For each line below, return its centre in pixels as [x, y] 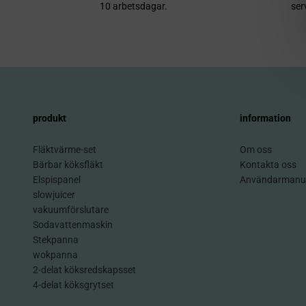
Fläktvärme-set [65, 150]
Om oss [255, 150]
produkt [50, 119]
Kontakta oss [268, 165]
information [265, 119]
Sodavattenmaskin [73, 225]
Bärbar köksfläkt [68, 165]
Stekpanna [56, 240]
